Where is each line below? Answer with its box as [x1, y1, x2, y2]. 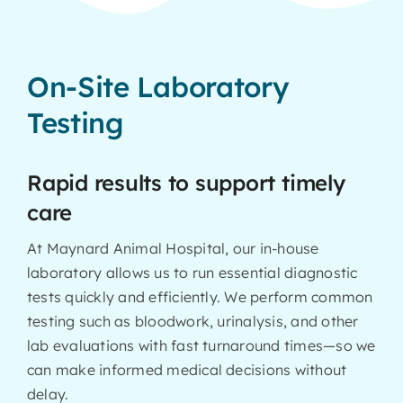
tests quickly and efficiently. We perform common [26, 287, 373, 306]
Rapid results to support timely [26, 168, 345, 196]
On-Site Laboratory [26, 68, 290, 104]
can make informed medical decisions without [26, 360, 347, 379]
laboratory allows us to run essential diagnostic [26, 263, 358, 282]
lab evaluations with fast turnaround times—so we [26, 336, 376, 354]
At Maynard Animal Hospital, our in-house [26, 238, 319, 257]
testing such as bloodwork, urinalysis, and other [26, 311, 359, 330]
